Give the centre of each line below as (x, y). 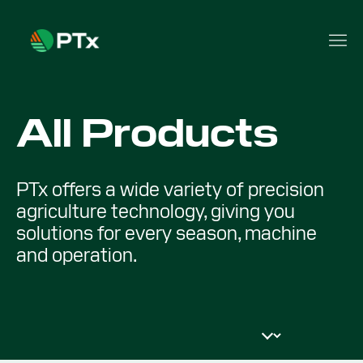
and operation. (77, 255)
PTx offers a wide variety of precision (170, 189)
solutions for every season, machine (167, 233)
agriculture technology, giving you (156, 211)
